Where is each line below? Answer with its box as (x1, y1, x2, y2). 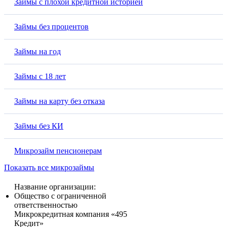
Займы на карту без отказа (14, 97, 105, 106)
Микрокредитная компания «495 (14, 210, 127, 219)
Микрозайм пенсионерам (14, 146, 102, 156)
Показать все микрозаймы (4, 163, 94, 172)
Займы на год (14, 47, 61, 56)
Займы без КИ (14, 122, 63, 131)
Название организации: (14, 182, 96, 192)
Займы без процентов (14, 22, 89, 31)
